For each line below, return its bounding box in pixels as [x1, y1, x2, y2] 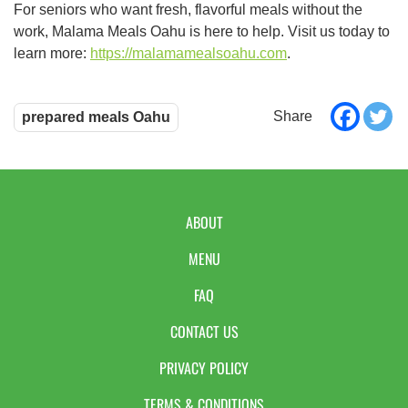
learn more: [14, 46, 90, 62]
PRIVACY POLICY [159, 357, 249, 380]
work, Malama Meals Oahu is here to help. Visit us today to [14, 24, 390, 40]
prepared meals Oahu [22, 108, 170, 125]
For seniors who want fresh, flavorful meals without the [14, 2, 362, 18]
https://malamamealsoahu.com [90, 46, 287, 62]
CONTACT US [169, 321, 239, 343]
